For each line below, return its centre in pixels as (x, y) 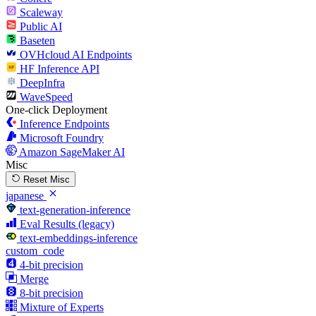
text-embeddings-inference (79, 238)
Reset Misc (45, 180)
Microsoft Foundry (62, 138)
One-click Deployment (56, 109)
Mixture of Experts (62, 307)
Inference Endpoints (65, 123)
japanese (25, 195)
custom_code (35, 250)
